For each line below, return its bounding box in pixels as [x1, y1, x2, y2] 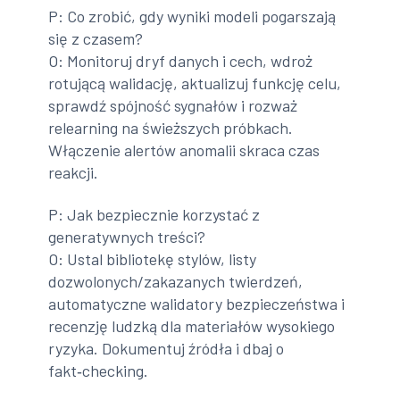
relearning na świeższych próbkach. [48, 117, 294, 137]
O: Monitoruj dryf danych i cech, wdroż [48, 50, 313, 71]
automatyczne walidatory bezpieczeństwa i [48, 294, 346, 314]
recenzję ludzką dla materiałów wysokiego [48, 316, 336, 337]
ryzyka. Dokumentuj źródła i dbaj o [48, 338, 285, 359]
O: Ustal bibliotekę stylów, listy [48, 249, 257, 270]
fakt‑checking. [48, 361, 149, 381]
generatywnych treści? [48, 227, 206, 247]
